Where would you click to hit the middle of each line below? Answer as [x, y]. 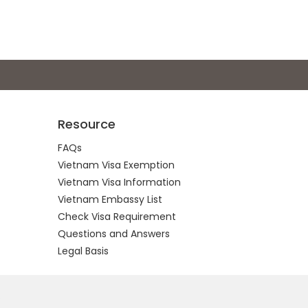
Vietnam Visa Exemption [116, 165]
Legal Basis [83, 251]
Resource [86, 124]
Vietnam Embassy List [110, 199]
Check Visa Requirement [117, 217]
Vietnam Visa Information [119, 182]
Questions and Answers [113, 234]
